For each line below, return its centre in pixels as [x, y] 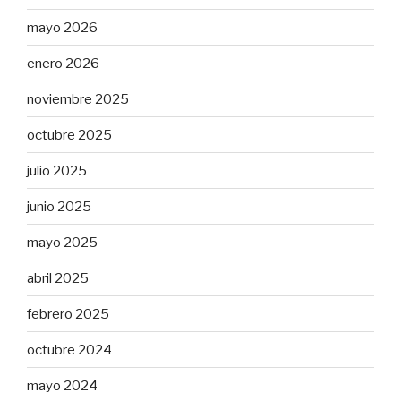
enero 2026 [63, 63]
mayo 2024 [62, 385]
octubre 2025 [69, 135]
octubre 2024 [69, 350]
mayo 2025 [62, 242]
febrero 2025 [68, 314]
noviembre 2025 [78, 99]
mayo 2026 [62, 27]
